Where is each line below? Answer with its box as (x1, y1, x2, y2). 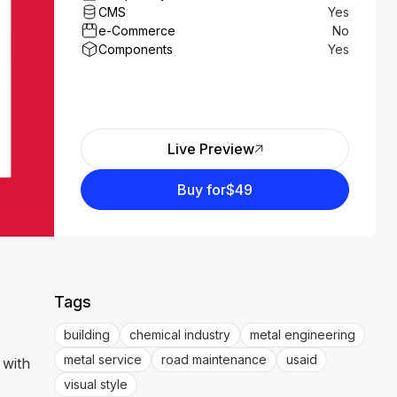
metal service (64, 352, 143, 367)
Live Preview (167, 140, 254, 158)
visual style (64, 377, 128, 392)
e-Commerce (98, 23, 176, 38)
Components (98, 42, 174, 57)
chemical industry (129, 327, 231, 342)
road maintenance (161, 352, 268, 367)
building (64, 327, 111, 342)
